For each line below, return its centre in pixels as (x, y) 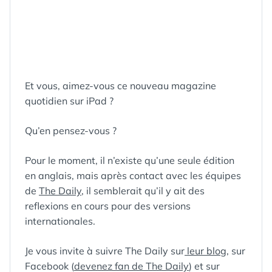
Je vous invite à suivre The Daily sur (105, 251)
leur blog (206, 251)
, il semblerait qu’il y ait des (143, 191)
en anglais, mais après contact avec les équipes (133, 175)
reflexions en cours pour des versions (108, 206)
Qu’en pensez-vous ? (71, 131)
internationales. (60, 221)
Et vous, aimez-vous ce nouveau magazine (121, 86)
